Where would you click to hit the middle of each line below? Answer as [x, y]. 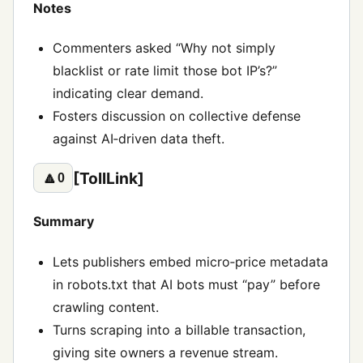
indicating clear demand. [128, 94]
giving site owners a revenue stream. [165, 352]
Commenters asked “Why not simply [164, 48]
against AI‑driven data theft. [139, 139]
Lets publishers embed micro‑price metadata [190, 261]
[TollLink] [109, 178]
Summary [64, 222]
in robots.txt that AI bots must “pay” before [186, 284]
